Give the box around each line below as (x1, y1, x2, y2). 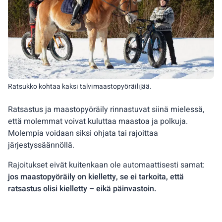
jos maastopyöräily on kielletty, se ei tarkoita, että (8, 171, 184, 183)
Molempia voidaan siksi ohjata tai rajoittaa (8, 127, 158, 140)
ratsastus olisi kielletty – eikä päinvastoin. (8, 183, 157, 195)
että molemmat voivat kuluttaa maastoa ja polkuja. (8, 115, 188, 128)
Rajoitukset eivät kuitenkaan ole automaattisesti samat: (8, 159, 205, 171)
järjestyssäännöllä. (8, 139, 74, 152)
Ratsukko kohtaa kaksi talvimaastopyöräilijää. (8, 81, 152, 92)
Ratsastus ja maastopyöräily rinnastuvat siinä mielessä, (8, 104, 204, 116)
